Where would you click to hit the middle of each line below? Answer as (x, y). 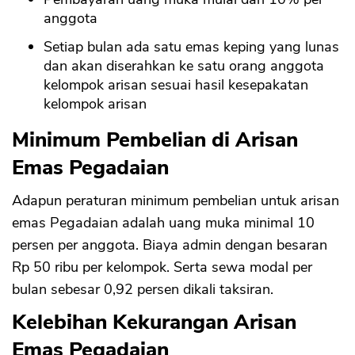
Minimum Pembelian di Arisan (155, 140)
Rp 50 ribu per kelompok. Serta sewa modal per (162, 267)
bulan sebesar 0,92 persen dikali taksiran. (143, 290)
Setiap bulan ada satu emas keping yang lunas (191, 47)
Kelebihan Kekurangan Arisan (154, 323)
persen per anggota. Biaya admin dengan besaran (170, 245)
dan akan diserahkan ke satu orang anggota (184, 66)
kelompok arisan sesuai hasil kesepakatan (176, 85)
